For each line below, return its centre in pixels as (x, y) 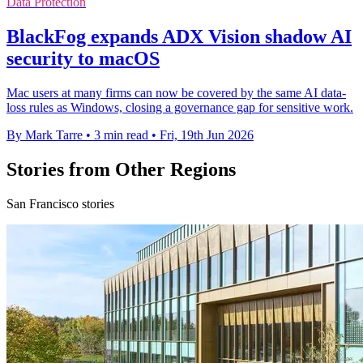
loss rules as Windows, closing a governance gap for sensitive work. (180, 108)
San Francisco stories (60, 203)
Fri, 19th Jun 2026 (207, 135)
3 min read (121, 135)
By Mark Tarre (45, 135)
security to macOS (83, 59)
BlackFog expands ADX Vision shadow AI (179, 37)
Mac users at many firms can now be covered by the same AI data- (176, 93)
